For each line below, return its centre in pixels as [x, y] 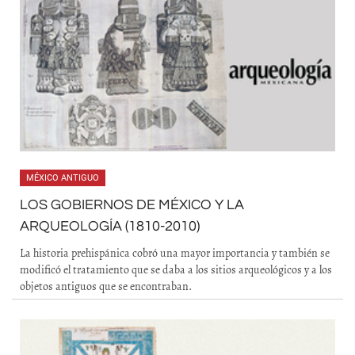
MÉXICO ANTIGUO [63, 178]
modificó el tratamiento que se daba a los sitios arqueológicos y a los [176, 270]
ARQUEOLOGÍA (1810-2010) [110, 226]
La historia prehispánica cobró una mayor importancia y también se [175, 253]
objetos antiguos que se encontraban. [106, 286]
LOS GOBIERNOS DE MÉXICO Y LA [132, 205]
